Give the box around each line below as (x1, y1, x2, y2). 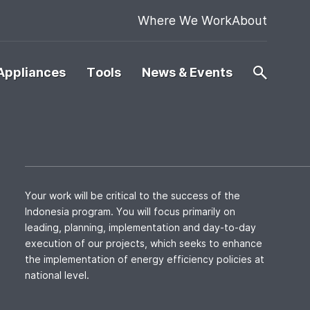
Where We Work (138, 13, 232, 28)
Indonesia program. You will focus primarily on (25, 206, 235, 217)
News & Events (142, 65, 232, 80)
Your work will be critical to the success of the (25, 190, 240, 201)
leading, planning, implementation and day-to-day (25, 221, 256, 233)
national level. (25, 269, 89, 281)
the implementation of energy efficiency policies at (25, 253, 264, 265)
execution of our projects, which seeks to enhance (25, 237, 262, 249)
